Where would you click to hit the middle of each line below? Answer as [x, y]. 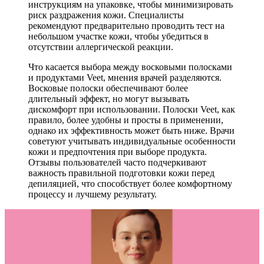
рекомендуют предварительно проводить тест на [126, 25]
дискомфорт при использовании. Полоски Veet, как [132, 109]
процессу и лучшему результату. [93, 194]
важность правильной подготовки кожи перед [121, 173]
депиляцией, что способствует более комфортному [130, 183]
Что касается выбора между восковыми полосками [130, 67]
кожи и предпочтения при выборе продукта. [118, 151]
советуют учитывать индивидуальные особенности [132, 141]
